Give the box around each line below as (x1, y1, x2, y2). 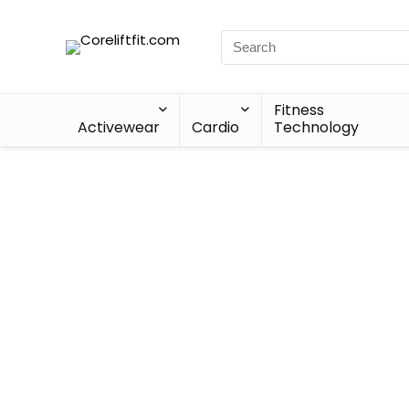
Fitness (274, 100, 325, 121)
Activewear (78, 117, 160, 138)
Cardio (192, 117, 240, 138)
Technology (274, 117, 360, 138)
